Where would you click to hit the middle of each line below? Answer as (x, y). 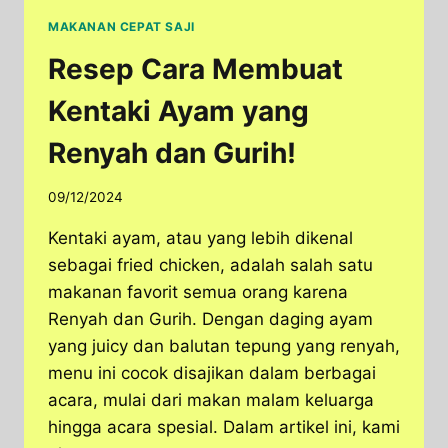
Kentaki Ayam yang (178, 110)
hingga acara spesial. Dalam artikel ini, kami (224, 427)
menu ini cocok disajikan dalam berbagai (212, 373)
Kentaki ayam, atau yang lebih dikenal (200, 238)
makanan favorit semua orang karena (198, 292)
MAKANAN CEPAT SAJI (121, 26)
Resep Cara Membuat (195, 68)
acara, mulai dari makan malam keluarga (211, 400)
